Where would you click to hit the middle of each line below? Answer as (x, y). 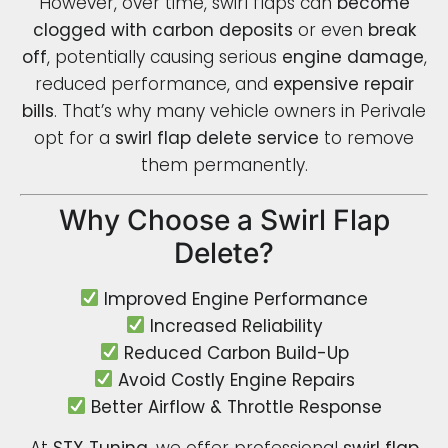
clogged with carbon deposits (162, 30)
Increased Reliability (236, 325)
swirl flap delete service (217, 138)
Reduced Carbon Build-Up (236, 352)
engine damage (352, 57)
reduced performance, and (153, 84)
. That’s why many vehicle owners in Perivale (240, 111)
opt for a (74, 138)
